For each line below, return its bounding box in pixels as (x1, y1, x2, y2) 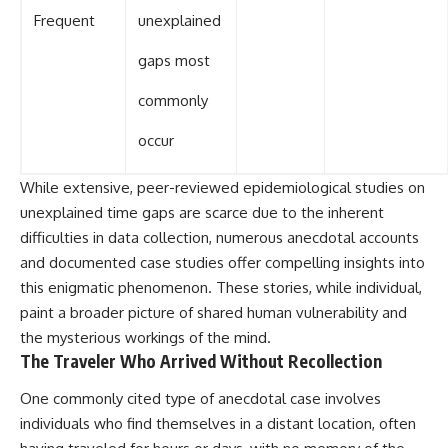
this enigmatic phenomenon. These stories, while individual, (20, 277, 422, 297)
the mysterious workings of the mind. (20, 327, 271, 347)
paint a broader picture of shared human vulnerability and (20, 302, 407, 322)
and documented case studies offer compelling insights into (20, 252, 425, 272)
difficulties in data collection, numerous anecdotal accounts (20, 227, 419, 247)
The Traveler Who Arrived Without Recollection (20, 349, 382, 372)
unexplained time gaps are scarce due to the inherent (20, 202, 384, 222)
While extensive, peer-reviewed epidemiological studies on (20, 177, 425, 197)
